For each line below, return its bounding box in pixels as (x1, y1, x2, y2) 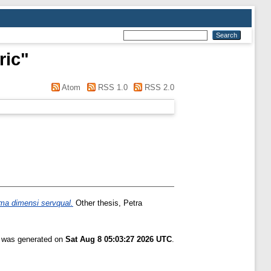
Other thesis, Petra (73, 198, 142, 208)
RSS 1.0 (95, 83, 128, 92)
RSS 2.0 (142, 83, 174, 92)
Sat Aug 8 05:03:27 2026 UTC (65, 235, 172, 244)
